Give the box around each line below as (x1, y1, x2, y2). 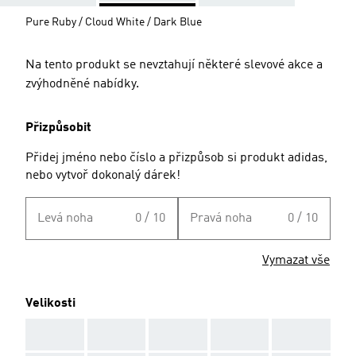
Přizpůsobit (25, 121, 91, 134)
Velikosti (25, 296, 75, 310)
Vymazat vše (262, 253, 330, 267)
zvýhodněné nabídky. (25, 77, 139, 91)
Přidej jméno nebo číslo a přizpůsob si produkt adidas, (25, 151, 327, 164)
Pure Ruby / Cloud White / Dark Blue (25, 16, 202, 28)
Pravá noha (190, 211, 252, 225)
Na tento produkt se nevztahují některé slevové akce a (25, 58, 323, 72)
